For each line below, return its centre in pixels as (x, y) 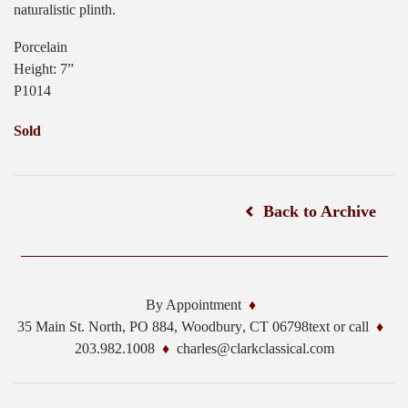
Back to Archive (320, 212)
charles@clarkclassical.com (255, 349)
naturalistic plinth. (65, 10)
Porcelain (41, 47)
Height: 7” (44, 69)
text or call (339, 327)
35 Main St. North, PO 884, (97, 327)
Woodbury (212, 327)
